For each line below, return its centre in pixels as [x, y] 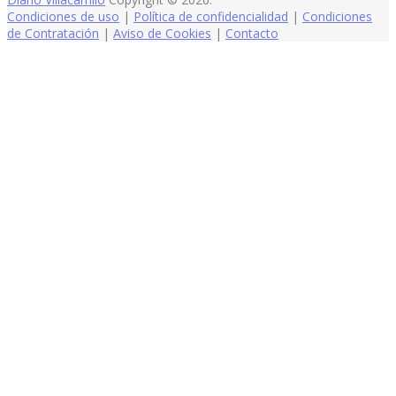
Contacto [252, 33]
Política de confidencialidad [211, 16]
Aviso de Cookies [162, 33]
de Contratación [53, 33]
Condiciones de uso [63, 16]
